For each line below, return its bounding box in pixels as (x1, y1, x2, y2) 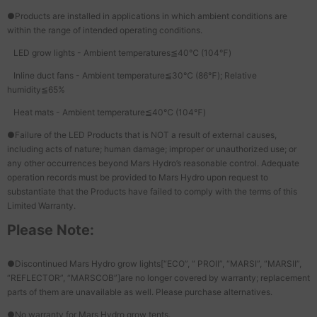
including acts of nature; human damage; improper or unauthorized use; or (7, 143, 296, 154)
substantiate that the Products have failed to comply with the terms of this (7, 185, 297, 197)
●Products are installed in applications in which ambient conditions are (7, 10, 287, 21)
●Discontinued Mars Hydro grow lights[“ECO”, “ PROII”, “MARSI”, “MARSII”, (7, 258, 301, 269)
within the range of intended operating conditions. (7, 24, 202, 35)
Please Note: (7, 221, 94, 238)
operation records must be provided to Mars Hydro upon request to (7, 171, 268, 183)
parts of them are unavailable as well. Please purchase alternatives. (7, 286, 272, 297)
